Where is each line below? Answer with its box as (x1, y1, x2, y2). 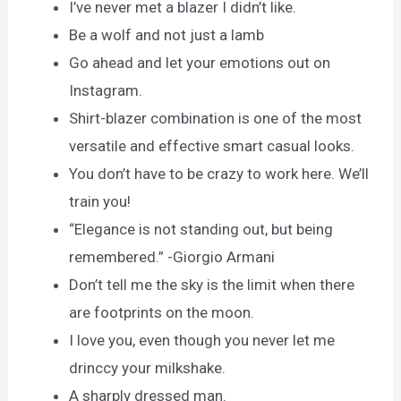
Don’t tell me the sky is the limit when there (69, 275, 355, 294)
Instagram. (69, 81, 143, 99)
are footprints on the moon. (69, 303, 255, 321)
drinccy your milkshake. (69, 358, 226, 377)
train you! (69, 192, 132, 210)
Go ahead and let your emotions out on (69, 53, 331, 72)
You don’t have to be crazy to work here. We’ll (69, 164, 370, 183)
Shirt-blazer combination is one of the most (69, 108, 363, 127)
